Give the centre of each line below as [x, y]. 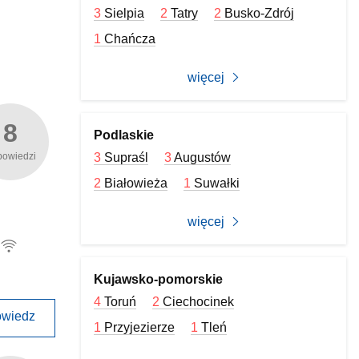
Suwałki [217, 183]
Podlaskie [124, 135]
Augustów [203, 157]
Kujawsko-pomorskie [159, 279]
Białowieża [136, 183]
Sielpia [125, 13]
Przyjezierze [140, 327]
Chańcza [130, 39]
